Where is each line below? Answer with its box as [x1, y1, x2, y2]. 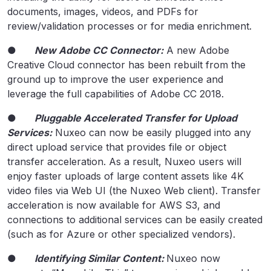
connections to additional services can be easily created [7, 213, 263, 226]
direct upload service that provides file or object [7, 140, 226, 153]
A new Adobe [163, 44, 229, 56]
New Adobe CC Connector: [34, 44, 163, 56]
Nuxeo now [166, 252, 220, 264]
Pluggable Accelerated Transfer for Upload [34, 111, 237, 124]
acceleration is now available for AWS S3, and [7, 198, 220, 211]
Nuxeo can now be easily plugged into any [52, 126, 251, 139]
